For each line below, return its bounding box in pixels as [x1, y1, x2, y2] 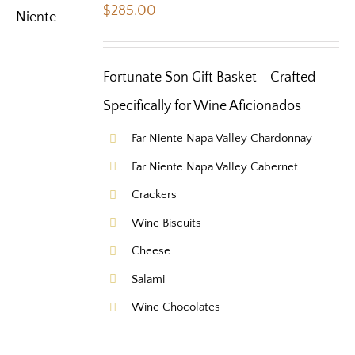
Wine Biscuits [132, 216, 202, 230]
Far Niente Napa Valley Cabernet [132, 159, 299, 174]
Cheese [132, 244, 171, 258]
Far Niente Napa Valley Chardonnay [132, 132, 313, 146]
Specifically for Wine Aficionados [103, 98, 302, 115]
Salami [132, 272, 166, 286]
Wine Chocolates [132, 300, 221, 315]
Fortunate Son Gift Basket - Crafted [103, 70, 316, 86]
